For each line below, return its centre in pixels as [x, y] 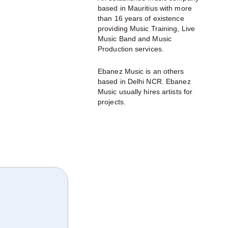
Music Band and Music [135, 39]
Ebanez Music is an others [141, 71]
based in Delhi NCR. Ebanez [144, 81]
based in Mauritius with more [145, 8]
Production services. [131, 49]
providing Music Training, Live [147, 28]
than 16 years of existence [141, 18]
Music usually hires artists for [145, 92]
